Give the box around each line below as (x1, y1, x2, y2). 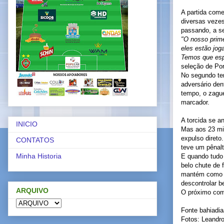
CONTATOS (16, 136, 54, 144)
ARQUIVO (16, 186, 48, 194)
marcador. (181, 98, 209, 106)
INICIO (16, 120, 37, 128)
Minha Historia (16, 152, 61, 160)
